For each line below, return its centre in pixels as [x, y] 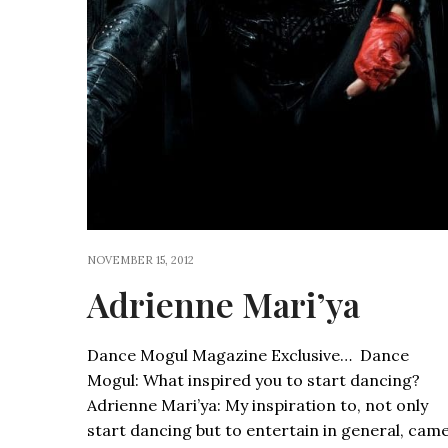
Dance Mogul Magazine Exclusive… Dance [248, 354]
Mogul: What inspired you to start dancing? [253, 379]
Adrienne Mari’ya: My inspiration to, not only [257, 404]
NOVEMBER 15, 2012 [140, 259]
